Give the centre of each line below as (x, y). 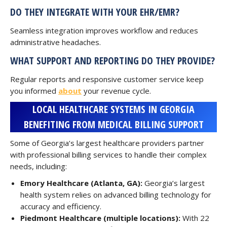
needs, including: (39, 166)
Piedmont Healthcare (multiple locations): (100, 218)
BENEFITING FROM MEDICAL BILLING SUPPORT (113, 124)
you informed (34, 91)
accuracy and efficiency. (61, 206)
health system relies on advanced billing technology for (116, 195)
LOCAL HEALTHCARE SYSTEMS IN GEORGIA (113, 109)
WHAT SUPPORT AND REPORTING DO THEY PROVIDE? (112, 61)
